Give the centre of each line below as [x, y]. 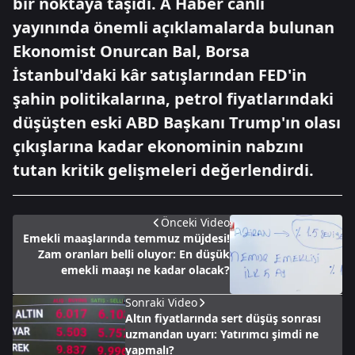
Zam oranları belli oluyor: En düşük [134, 254]
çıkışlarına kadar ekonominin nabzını [158, 146]
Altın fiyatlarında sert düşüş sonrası [223, 318]
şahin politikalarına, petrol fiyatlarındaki [173, 99]
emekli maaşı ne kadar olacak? [145, 270]
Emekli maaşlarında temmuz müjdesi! [126, 238]
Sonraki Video [161, 302]
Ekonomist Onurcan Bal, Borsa [131, 51]
